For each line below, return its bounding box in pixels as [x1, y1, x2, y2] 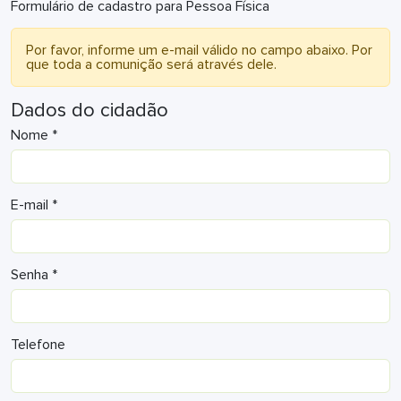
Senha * [11, 268, 57, 282]
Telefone [11, 337, 65, 352]
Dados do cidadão [11, 101, 168, 121]
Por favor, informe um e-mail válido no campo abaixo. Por [26, 43, 372, 57]
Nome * [11, 128, 57, 142]
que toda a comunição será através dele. [26, 57, 277, 72]
